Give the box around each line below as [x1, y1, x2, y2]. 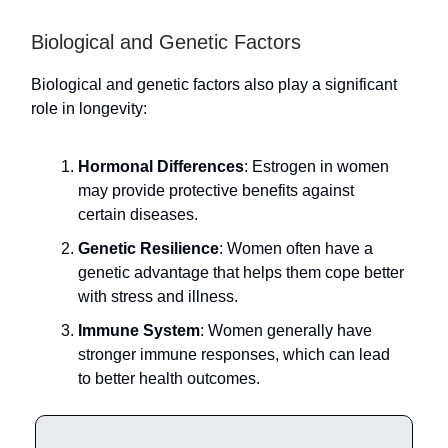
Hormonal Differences [78, 157, 244, 175]
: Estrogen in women [244, 157, 389, 175]
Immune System [78, 321, 200, 339]
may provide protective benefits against [78, 181, 354, 199]
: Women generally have [200, 321, 372, 339]
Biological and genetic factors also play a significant [31, 75, 397, 93]
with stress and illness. [78, 287, 238, 305]
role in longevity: [31, 99, 147, 117]
